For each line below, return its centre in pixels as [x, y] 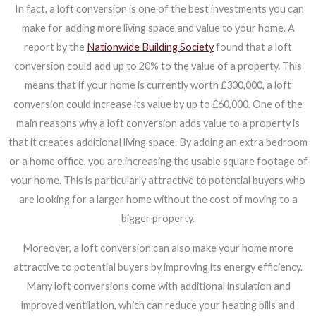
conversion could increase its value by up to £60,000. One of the [158, 104]
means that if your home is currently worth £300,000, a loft [158, 85]
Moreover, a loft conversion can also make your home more [158, 248]
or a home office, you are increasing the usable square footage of [158, 162]
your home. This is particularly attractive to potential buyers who [158, 181]
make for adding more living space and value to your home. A [158, 28]
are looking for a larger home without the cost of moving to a [158, 200]
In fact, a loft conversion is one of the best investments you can [159, 9]
